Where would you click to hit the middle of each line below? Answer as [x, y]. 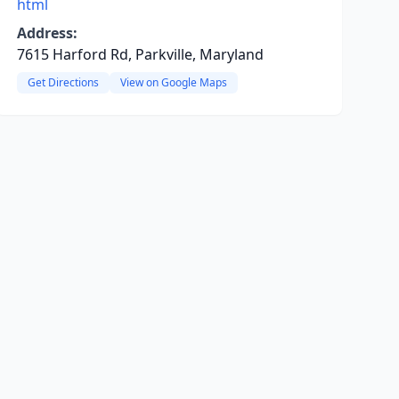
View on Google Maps [173, 82]
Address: [47, 33]
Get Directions [63, 82]
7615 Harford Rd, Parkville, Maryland [140, 54]
